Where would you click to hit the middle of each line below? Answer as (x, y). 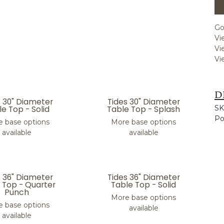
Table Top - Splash (144, 109)
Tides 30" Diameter (143, 102)
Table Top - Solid (144, 185)
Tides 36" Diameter (143, 177)
